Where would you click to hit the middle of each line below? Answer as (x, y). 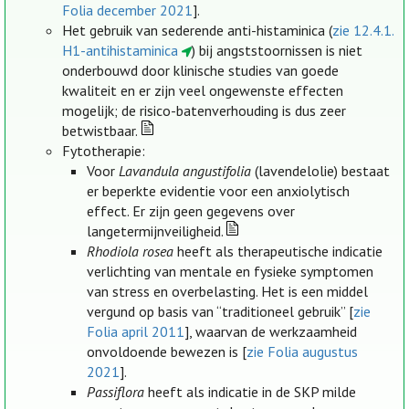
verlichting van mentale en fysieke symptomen (230, 272)
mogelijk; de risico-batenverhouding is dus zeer (204, 111)
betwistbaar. (100, 131)
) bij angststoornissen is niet (277, 51)
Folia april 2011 (135, 332)
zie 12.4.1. (363, 31)
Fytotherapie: (104, 151)
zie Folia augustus (302, 352)
